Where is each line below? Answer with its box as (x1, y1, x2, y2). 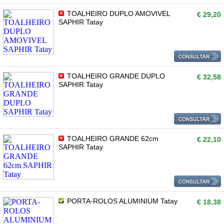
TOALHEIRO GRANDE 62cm (65, 134, 158, 142)
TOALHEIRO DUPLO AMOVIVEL (65, 9, 170, 17)
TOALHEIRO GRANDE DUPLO (65, 72, 165, 80)
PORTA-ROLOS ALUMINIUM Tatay (65, 197, 177, 205)
